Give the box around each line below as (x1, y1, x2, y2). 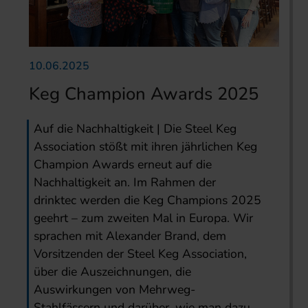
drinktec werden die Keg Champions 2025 (34, 192, 262, 209)
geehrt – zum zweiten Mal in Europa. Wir (34, 210, 254, 227)
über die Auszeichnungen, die (34, 263, 192, 280)
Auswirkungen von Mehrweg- (34, 281, 196, 298)
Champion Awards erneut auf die (34, 156, 212, 173)
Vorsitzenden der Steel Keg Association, (34, 245, 247, 263)
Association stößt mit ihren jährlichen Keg (34, 138, 258, 155)
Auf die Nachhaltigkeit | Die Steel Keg (34, 120, 237, 137)
